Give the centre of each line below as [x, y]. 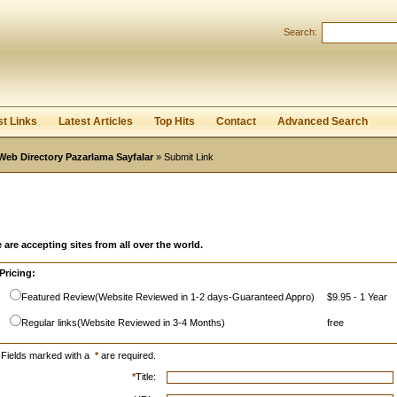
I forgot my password [117, 74]
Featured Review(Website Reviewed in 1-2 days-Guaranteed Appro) [168, 297]
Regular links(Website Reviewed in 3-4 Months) [123, 323]
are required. [127, 355]
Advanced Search [323, 121]
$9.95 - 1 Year [357, 297]
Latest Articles [96, 121]
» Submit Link [183, 157]
